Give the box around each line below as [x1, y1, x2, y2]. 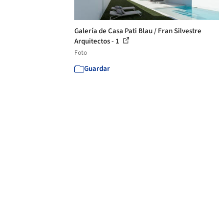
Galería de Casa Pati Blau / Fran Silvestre [74, 25, 201, 36]
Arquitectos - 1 [74, 36, 121, 46]
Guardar [84, 63, 110, 74]
